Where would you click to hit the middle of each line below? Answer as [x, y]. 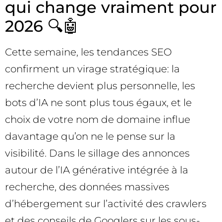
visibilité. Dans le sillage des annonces [97, 153]
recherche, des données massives [87, 187]
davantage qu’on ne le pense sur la [90, 136]
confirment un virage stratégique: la [92, 69]
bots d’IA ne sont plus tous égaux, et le [98, 103]
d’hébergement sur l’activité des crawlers [106, 204]
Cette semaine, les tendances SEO [88, 52]
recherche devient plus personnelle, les [100, 86]
